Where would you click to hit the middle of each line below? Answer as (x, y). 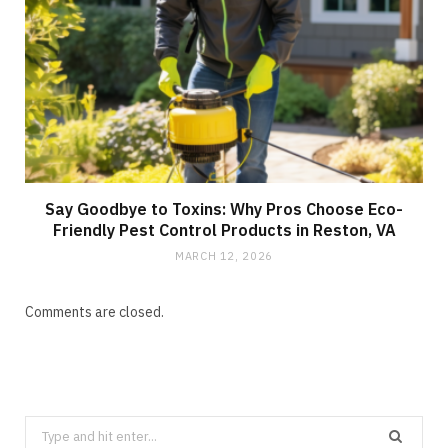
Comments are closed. (94, 312)
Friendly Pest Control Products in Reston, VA (224, 230)
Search (45, 428)
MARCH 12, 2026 (224, 256)
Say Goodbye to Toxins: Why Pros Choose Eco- (224, 209)
